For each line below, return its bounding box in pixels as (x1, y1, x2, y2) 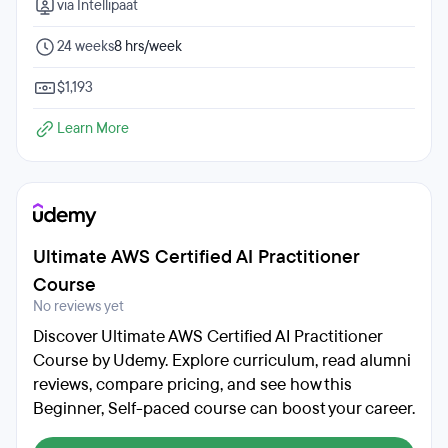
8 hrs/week (114, 37, 182, 56)
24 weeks (57, 37, 114, 56)
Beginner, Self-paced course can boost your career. (33, 397, 415, 420)
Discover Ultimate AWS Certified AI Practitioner (33, 325, 382, 348)
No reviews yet (33, 297, 124, 316)
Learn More (57, 119, 129, 138)
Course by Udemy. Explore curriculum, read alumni (33, 349, 411, 372)
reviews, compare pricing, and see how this (33, 373, 352, 396)
